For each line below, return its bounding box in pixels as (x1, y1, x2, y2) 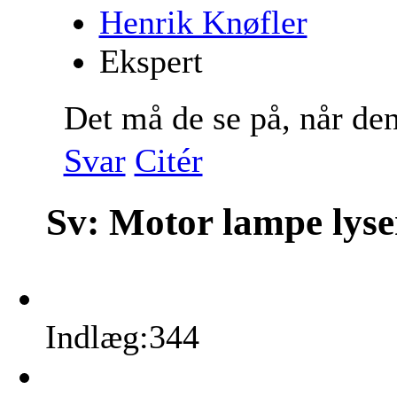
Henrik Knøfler (98, 3, 307, 41)
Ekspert (98, 42, 203, 80)
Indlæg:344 (45, 317, 199, 355)
